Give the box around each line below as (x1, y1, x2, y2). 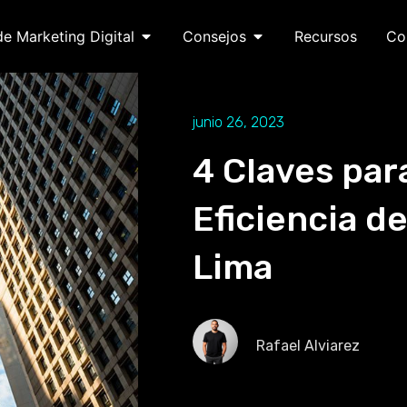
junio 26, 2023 (193, 114, 284, 131)
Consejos (182, 27, 246, 45)
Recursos (293, 27, 357, 45)
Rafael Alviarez (256, 337, 360, 354)
